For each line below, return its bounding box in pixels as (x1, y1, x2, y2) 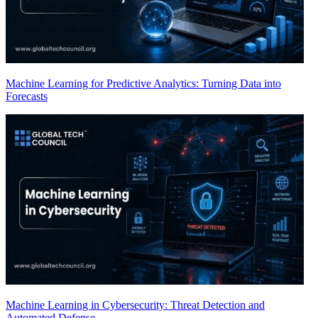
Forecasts (6, 90, 48, 103)
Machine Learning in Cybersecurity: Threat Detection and (6, 298, 265, 311)
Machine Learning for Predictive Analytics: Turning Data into (6, 77, 281, 90)
